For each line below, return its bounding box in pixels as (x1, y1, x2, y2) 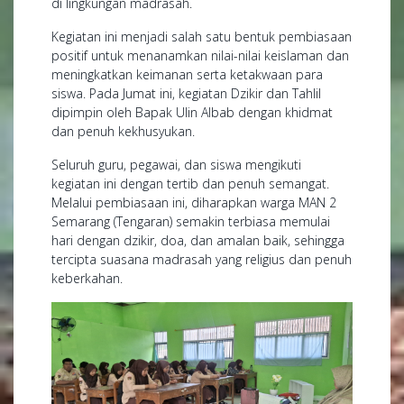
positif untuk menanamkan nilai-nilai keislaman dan (51, 47, 349, 65)
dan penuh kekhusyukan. (51, 123, 195, 141)
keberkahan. (51, 270, 123, 288)
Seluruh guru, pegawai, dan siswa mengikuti (51, 156, 301, 174)
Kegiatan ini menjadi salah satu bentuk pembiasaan (51, 28, 352, 46)
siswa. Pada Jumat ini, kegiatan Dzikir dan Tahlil (51, 85, 321, 103)
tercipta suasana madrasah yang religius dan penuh (51, 251, 352, 269)
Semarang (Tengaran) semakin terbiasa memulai (51, 213, 330, 231)
